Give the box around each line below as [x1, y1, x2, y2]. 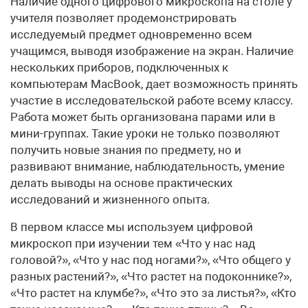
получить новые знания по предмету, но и [10, 143, 241, 157]
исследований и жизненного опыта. [10, 192, 210, 206]
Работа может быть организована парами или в [10, 110, 276, 124]
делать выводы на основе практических [10, 176, 232, 190]
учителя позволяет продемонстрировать [10, 11, 236, 25]
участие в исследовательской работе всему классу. [10, 93, 293, 107]
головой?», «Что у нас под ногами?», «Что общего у [10, 253, 291, 267]
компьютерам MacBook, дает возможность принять [10, 77, 298, 91]
